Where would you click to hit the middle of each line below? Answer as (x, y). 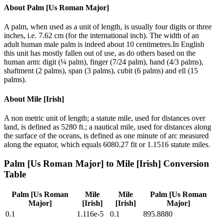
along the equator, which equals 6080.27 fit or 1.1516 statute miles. (107, 144)
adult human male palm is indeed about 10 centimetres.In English (104, 44)
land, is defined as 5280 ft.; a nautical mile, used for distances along (108, 127)
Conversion (185, 163)
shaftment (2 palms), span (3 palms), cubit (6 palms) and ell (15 (101, 71)
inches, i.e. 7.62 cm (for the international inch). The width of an (101, 36)
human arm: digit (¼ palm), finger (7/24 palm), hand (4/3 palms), (104, 62)
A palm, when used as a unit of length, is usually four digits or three (108, 27)
